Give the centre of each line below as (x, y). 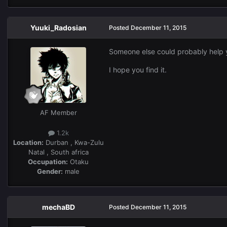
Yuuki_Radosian (58, 28)
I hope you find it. (138, 70)
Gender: (50, 171)
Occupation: (48, 161)
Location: (28, 142)
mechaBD (58, 207)
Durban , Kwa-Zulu (73, 142)
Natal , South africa (58, 152)
